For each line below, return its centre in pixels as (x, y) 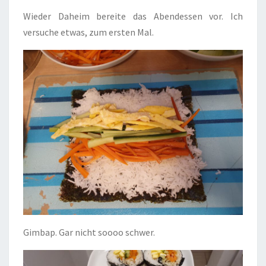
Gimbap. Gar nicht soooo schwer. (89, 232)
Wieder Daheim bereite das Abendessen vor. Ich (133, 16)
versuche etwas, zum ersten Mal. (88, 32)
